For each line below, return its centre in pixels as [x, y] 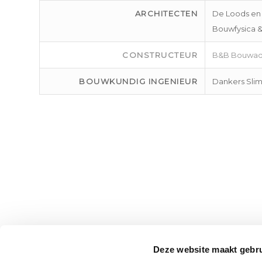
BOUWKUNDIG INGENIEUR [138, 81]
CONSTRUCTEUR [160, 55]
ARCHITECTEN [166, 13]
